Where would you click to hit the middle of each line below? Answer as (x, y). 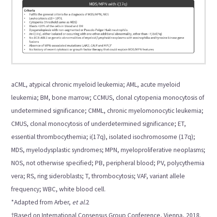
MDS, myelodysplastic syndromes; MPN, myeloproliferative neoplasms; (108, 150)
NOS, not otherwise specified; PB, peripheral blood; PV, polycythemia (108, 163)
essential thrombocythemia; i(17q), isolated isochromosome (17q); (103, 137)
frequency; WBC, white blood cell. (59, 189)
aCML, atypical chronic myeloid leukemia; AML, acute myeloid (96, 84)
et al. (79, 202)
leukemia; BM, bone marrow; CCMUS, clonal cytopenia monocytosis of (108, 97)
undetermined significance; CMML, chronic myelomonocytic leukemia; (108, 110)
